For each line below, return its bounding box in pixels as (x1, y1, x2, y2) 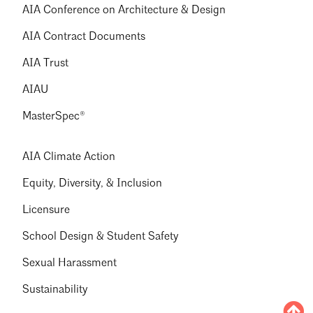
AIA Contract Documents (22, 31, 145, 43)
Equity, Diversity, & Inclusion (22, 178, 162, 190)
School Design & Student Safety (22, 231, 178, 243)
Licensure (22, 205, 70, 217)
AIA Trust (22, 58, 68, 70)
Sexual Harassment (22, 258, 117, 270)
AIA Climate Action (22, 152, 115, 163)
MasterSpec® (22, 111, 85, 123)
